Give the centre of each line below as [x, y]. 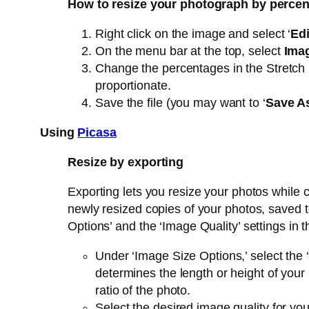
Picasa [97, 133]
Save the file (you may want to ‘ [180, 103]
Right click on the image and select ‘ [193, 34]
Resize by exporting [126, 162]
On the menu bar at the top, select [190, 51]
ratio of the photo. [143, 291]
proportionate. [133, 86]
